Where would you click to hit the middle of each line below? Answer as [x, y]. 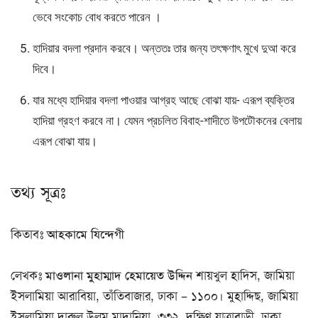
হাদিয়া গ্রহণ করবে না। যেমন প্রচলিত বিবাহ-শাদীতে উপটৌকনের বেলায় [167, 120]
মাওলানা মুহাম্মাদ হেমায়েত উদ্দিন [119, 275]
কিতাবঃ [29, 234]
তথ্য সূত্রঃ [38, 193]
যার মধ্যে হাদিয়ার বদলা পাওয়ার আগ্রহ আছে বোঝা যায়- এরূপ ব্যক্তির [163, 100]
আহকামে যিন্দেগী [86, 234]
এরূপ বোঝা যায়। [65, 141]
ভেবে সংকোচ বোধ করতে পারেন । [97, 17]
